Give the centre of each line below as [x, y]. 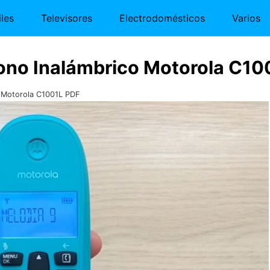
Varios [246, 18]
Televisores [67, 18]
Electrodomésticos [162, 18]
